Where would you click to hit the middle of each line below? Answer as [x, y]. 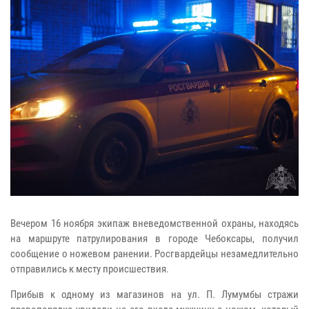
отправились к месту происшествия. [90, 269]
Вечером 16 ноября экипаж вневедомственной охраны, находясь [154, 224]
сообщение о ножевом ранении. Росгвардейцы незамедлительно [154, 254]
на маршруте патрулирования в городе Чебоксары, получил [154, 239]
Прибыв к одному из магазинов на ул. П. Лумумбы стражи [154, 295]
